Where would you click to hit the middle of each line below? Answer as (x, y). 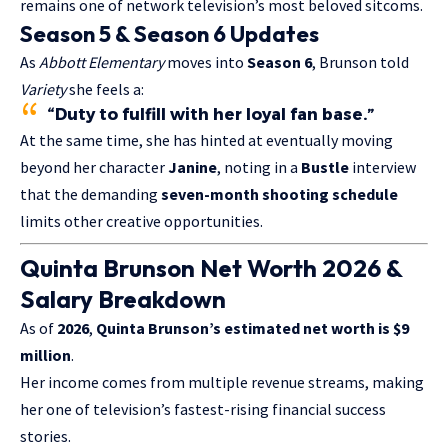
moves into (205, 62)
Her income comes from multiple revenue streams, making (222, 382)
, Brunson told (360, 62)
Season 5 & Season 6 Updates (169, 34)
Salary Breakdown (123, 299)
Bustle (325, 167)
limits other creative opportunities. (141, 221)
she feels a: (105, 89)
